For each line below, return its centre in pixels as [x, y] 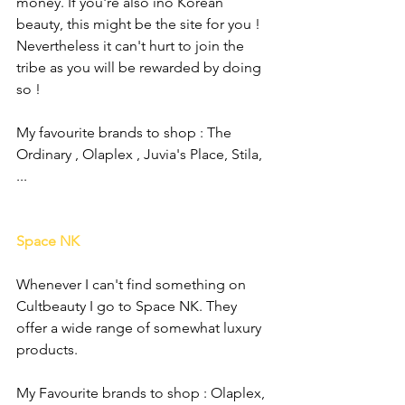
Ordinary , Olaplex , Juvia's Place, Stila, [141, 154]
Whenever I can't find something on [133, 284]
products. [49, 349]
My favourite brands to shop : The [126, 132]
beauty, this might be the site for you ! [140, 24]
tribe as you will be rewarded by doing [141, 67]
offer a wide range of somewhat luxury [141, 328]
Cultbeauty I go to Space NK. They [128, 306]
